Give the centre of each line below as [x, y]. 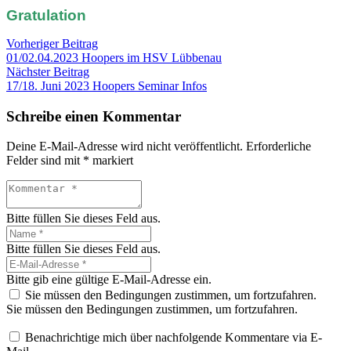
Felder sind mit [45, 161]
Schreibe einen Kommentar [94, 116]
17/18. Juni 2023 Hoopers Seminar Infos [107, 85]
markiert [111, 161]
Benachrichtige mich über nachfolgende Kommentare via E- [174, 338]
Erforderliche [279, 147]
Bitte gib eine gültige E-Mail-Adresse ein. [109, 280]
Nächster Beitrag [48, 71]
